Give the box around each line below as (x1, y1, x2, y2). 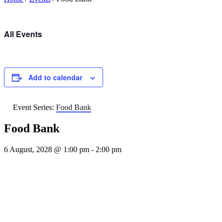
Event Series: (13, 103, 56, 111)
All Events (4, 28, 42, 40)
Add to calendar (28, 72, 82, 82)
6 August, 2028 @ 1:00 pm (4, 145, 89, 154)
